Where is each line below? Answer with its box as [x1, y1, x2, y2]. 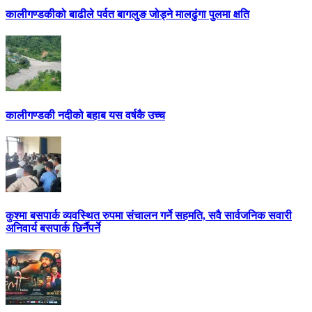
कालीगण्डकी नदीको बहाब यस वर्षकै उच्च [6, 109, 165, 121]
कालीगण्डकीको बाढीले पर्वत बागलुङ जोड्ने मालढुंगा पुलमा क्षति [6, 8, 249, 21]
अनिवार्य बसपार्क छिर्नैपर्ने [6, 222, 100, 235]
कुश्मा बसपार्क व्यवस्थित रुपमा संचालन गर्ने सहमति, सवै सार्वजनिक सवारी [6, 210, 292, 222]
